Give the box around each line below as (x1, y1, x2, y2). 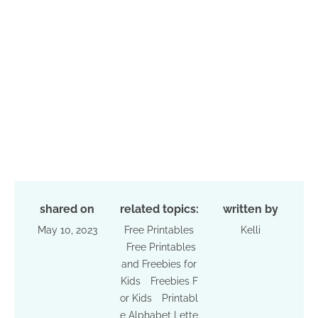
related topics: (119, 202, 199, 216)
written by (223, 202, 279, 216)
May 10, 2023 (37, 224, 97, 236)
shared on (40, 202, 95, 216)
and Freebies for (121, 258, 197, 270)
